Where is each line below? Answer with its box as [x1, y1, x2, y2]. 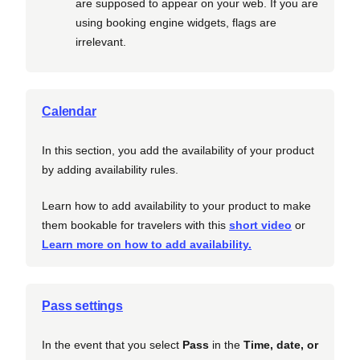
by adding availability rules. [42, 163, 178, 177]
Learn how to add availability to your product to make [42, 199, 311, 213]
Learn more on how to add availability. [42, 238, 252, 252]
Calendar [42, 104, 96, 119]
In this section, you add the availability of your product [42, 144, 314, 157]
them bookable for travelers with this [42, 219, 229, 232]
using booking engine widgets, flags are [76, 15, 276, 29]
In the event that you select [42, 338, 182, 352]
